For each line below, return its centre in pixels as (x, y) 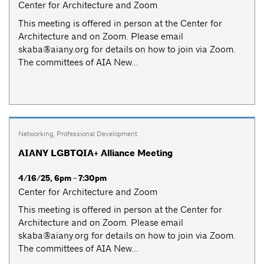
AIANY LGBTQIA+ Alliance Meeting (95, 153)
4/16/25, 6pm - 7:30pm (62, 178)
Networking (36, 133)
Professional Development (97, 133)
